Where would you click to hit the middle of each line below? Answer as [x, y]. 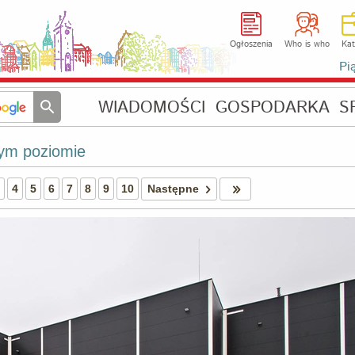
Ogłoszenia [251, 44]
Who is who [307, 44]
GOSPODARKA [272, 108]
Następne [173, 189]
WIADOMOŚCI [152, 108]
